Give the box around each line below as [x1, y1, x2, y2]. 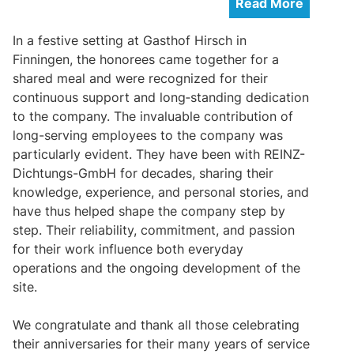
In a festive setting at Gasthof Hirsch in [13, 32, 247, 48]
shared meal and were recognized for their [13, 70, 268, 86]
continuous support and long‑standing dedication [13, 88, 309, 105]
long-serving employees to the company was [13, 126, 283, 143]
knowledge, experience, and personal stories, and [13, 183, 309, 200]
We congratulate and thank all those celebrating [13, 316, 299, 333]
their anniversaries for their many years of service [13, 335, 310, 352]
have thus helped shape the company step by [13, 202, 285, 219]
